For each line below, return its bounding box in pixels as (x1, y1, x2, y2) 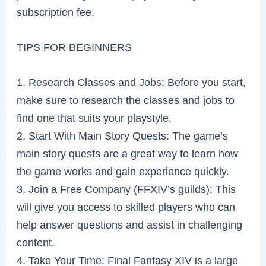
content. (17, 236, 55, 249)
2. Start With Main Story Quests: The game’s (17, 129, 229, 142)
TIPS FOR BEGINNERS (17, 40, 132, 53)
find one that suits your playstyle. (17, 112, 172, 125)
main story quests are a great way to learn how (17, 147, 239, 160)
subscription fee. (17, 5, 95, 18)
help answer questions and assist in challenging (17, 218, 243, 232)
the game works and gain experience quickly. (17, 165, 230, 178)
